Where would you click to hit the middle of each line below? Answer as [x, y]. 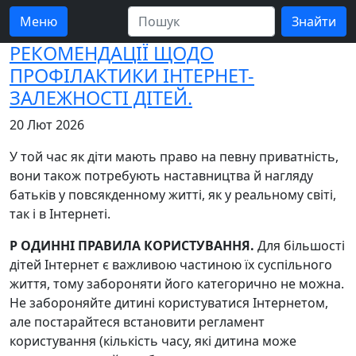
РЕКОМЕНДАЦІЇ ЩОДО [112, 53]
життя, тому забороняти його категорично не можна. [177, 284]
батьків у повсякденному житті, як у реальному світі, [173, 195]
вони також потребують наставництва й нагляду [161, 176]
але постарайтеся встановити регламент [137, 322]
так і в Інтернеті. [60, 214]
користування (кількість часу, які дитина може [153, 341]
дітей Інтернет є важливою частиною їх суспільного [171, 265]
